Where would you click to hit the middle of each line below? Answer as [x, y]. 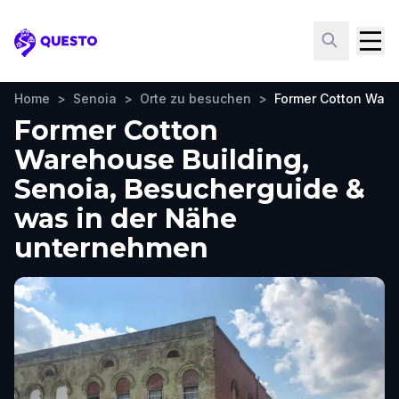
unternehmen [111, 248]
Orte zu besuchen [195, 98]
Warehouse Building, [162, 160]
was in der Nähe [126, 219]
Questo [41, 52]
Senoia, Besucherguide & [190, 189]
